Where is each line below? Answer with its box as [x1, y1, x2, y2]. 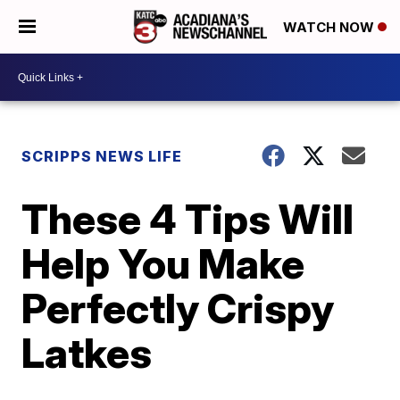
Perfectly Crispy [21, 283, 335, 333]
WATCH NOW [283, 19, 378, 37]
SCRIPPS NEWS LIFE [21, 147, 183, 165]
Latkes [21, 328, 153, 378]
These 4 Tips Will [21, 194, 354, 244]
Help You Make [21, 238, 305, 288]
